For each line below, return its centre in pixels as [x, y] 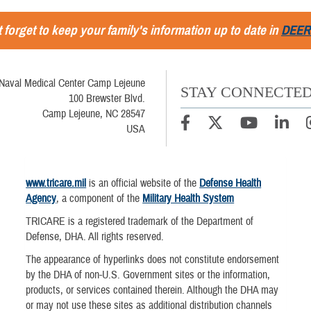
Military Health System [188, 198]
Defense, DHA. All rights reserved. [95, 237]
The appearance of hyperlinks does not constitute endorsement [153, 260]
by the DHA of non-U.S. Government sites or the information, [148, 275]
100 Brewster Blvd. [107, 98]
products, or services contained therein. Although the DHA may [152, 291]
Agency [41, 198]
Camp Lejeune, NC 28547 [93, 114]
